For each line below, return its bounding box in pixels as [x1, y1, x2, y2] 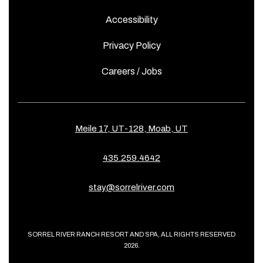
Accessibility [105, 15, 158, 25]
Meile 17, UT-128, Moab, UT [75, 124, 188, 133]
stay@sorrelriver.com [89, 183, 174, 192]
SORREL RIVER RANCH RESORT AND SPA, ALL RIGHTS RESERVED [28, 231, 235, 238]
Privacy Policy [102, 41, 161, 50]
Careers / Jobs [101, 66, 162, 76]
